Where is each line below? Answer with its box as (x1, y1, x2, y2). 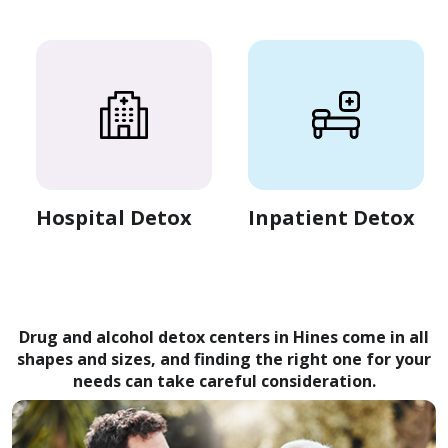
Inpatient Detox (248, 204, 415, 232)
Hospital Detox (36, 204, 192, 232)
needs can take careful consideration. (72, 370, 376, 393)
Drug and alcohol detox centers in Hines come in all (19, 326, 429, 349)
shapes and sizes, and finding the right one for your (17, 348, 431, 371)
